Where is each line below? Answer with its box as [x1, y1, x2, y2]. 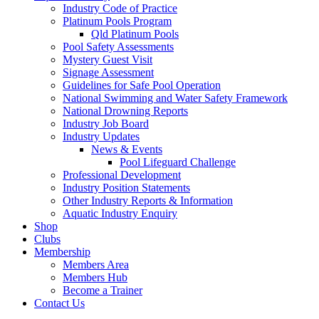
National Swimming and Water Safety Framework [63, 92, 288, 104]
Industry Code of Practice [63, 2, 177, 14]
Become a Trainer [63, 284, 142, 296]
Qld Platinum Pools [91, 28, 179, 40]
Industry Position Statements [63, 182, 190, 194]
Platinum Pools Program [63, 15, 172, 27]
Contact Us [34, 297, 85, 309]
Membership [34, 246, 90, 258]
